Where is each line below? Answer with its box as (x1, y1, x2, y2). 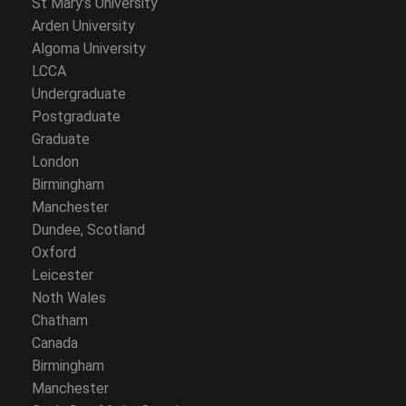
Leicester (32, 266, 93, 284)
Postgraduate (32, 108, 121, 125)
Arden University (32, 17, 135, 34)
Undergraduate (32, 85, 126, 102)
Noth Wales (32, 289, 106, 306)
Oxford (32, 244, 76, 261)
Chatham (32, 312, 88, 329)
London (32, 153, 79, 170)
